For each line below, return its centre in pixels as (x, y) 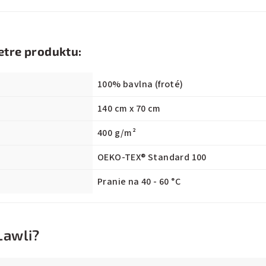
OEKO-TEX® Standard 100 (152, 157)
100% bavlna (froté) (140, 84)
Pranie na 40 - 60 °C (139, 182)
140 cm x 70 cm (129, 109)
